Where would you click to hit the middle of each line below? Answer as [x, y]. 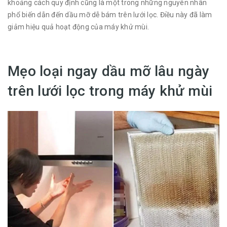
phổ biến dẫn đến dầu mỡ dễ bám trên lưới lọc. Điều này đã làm [110, 14]
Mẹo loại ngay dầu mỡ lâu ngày [109, 71]
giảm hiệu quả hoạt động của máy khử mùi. [78, 27]
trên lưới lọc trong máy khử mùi [110, 91]
